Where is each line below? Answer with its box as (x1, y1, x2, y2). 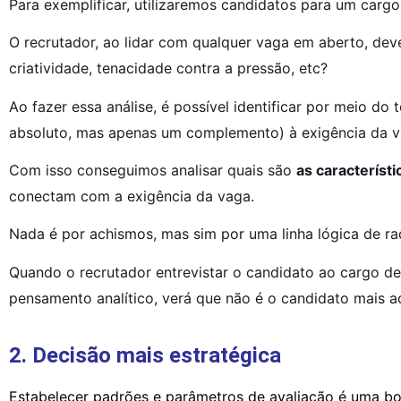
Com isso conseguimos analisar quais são (9, 160, 296, 179)
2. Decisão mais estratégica (9, 342, 281, 368)
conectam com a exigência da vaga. (9, 186, 254, 205)
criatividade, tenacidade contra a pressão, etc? (9, 59, 328, 78)
